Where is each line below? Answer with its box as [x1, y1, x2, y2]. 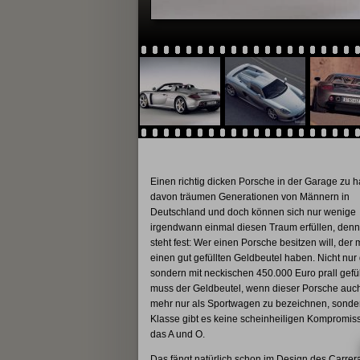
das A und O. [149, 328, 205, 340]
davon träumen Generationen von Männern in [149, 190, 350, 202]
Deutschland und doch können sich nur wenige [149, 206, 356, 218]
